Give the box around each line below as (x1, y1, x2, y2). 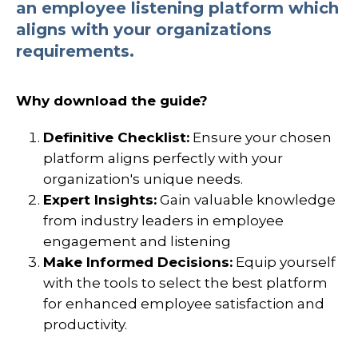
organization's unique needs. (43, 171, 243, 188)
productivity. (43, 316, 127, 333)
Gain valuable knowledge (160, 192, 336, 209)
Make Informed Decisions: (43, 254, 233, 271)
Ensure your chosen (193, 129, 332, 146)
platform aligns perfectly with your (43, 150, 283, 167)
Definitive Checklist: (43, 129, 189, 146)
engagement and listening (43, 233, 231, 250)
